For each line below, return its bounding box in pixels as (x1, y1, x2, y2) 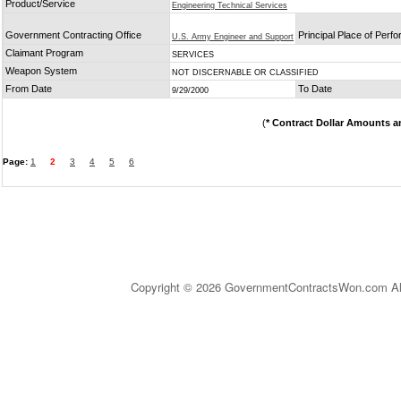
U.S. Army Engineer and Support (172, 32, 294, 41)
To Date (298, 83, 332, 94)
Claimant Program (5, 47, 83, 58)
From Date (5, 83, 52, 94)
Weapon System (5, 65, 77, 76)
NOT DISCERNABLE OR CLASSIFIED (172, 68, 319, 77)
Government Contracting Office (5, 30, 141, 40)
